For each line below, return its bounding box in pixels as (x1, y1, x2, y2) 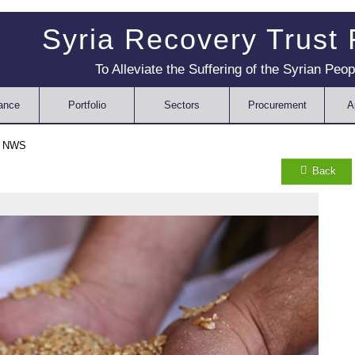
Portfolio (67, 99, 106, 111)
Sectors (164, 99, 200, 111)
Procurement (247, 99, 307, 111)
